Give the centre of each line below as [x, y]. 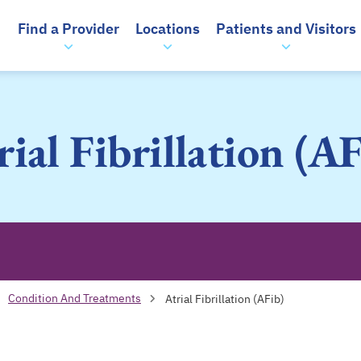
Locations [168, 29]
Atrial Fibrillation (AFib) [225, 299]
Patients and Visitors [286, 29]
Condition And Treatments [75, 298]
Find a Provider [69, 29]
